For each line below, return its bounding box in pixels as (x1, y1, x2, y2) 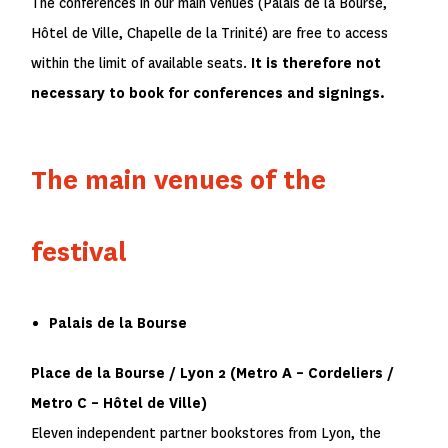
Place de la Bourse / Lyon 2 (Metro (31, 364, 283, 382)
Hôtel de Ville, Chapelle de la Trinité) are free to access (31, 24, 389, 42)
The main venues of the (31, 163, 327, 197)
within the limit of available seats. (31, 54, 252, 72)
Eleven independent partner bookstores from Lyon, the (31, 424, 382, 442)
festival (31, 235, 128, 269)
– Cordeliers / (292, 364, 395, 382)
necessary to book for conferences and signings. (31, 84, 386, 102)
